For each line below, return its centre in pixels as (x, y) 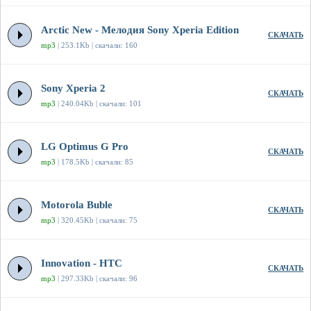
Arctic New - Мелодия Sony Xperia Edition (140, 30)
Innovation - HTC (82, 263)
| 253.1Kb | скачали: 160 (96, 45)
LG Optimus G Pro (85, 147)
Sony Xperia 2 (73, 89)
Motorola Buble (77, 205)
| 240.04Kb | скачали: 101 (99, 104)
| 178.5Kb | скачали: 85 (94, 162)
